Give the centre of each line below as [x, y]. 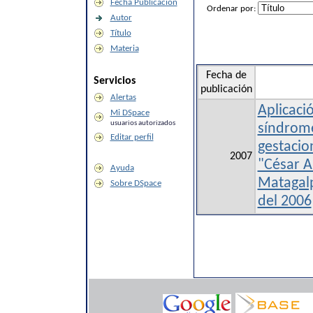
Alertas [123, 97]
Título [121, 33]
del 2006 [284, 202]
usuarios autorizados [143, 123]
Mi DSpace [130, 113]
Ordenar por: [232, 9]
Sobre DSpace [136, 183]
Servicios [114, 81]
